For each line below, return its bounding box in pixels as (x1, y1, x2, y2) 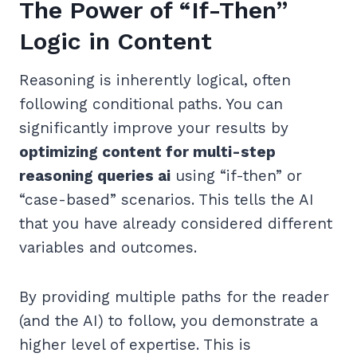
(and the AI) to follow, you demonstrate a (19, 312, 318, 331)
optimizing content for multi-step (19, 143, 276, 162)
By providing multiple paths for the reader (19, 288, 329, 307)
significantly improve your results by (19, 119, 288, 138)
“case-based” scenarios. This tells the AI (19, 190, 314, 210)
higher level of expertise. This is (19, 335, 251, 355)
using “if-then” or (171, 167, 302, 186)
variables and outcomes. (19, 238, 197, 257)
